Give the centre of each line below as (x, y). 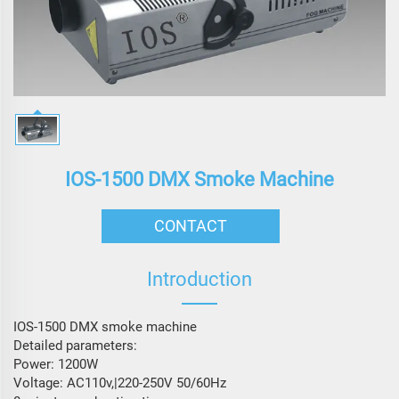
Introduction (199, 279)
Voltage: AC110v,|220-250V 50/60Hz (120, 383)
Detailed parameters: (75, 345)
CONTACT (191, 225)
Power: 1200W (56, 364)
